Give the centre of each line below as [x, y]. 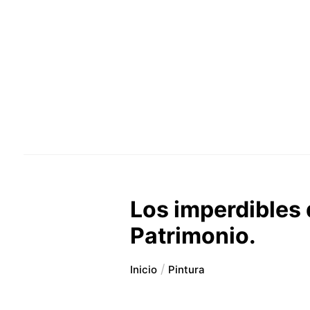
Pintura [187, 269]
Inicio [144, 269]
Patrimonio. [193, 235]
